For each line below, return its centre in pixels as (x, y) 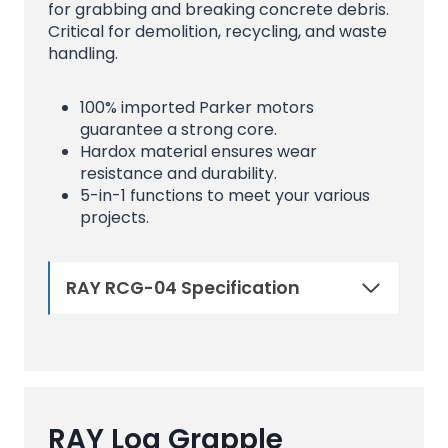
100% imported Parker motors (197, 107)
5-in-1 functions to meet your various (225, 195)
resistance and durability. (178, 173)
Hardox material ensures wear (198, 151)
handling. (83, 53)
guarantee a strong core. (178, 129)
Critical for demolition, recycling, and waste (217, 31)
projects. (114, 217)
